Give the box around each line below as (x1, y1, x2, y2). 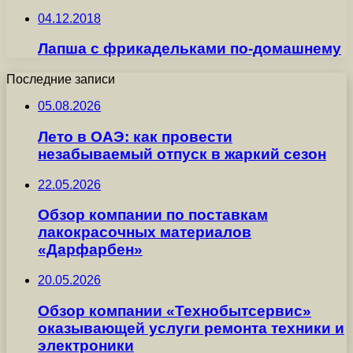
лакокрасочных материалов (38, 224, 251, 241)
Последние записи (6, 72, 115, 87)
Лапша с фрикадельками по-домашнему (38, 40, 341, 58)
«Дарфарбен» (38, 241, 143, 258)
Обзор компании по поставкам (38, 206, 268, 224)
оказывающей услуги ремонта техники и (38, 319, 344, 336)
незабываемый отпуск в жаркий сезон (38, 145, 326, 162)
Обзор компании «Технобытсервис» (38, 302, 311, 319)
